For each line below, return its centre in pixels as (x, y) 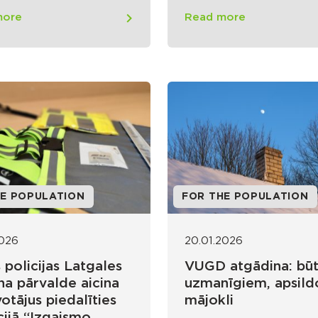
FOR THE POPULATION (245, 197)
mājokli (209, 301)
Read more (215, 18)
